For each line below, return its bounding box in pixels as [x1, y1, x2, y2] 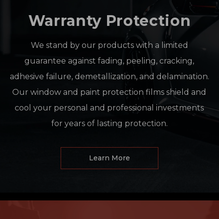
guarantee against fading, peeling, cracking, [24, 56, 195, 66]
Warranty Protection [28, 11, 191, 30]
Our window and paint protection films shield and [12, 87, 207, 97]
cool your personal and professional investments [15, 103, 204, 112]
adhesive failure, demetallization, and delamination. [9, 71, 209, 81]
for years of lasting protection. [51, 118, 168, 128]
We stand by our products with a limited [30, 40, 188, 50]
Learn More [88, 153, 130, 162]
